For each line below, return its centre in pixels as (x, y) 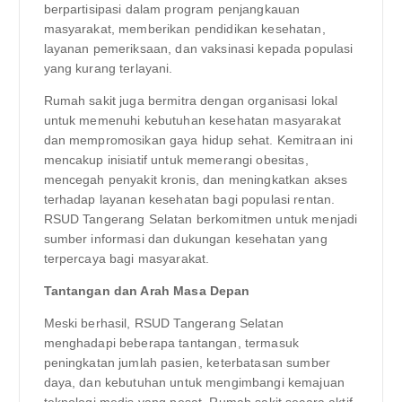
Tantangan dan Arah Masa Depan (147, 291)
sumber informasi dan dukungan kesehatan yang (185, 239)
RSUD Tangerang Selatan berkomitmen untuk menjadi (201, 219)
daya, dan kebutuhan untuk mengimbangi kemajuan (194, 383)
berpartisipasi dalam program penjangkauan (172, 9)
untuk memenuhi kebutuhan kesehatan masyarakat (192, 121)
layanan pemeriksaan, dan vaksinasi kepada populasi (198, 49)
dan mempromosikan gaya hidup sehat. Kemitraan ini (198, 140)
